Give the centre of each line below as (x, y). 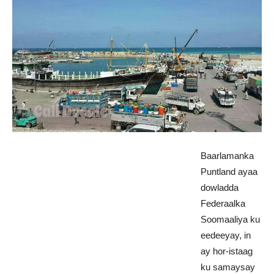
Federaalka (223, 203)
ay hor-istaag (227, 251)
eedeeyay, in (226, 235)
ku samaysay (228, 267)
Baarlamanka (227, 155)
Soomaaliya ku (230, 219)
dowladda (220, 187)
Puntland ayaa (229, 171)
